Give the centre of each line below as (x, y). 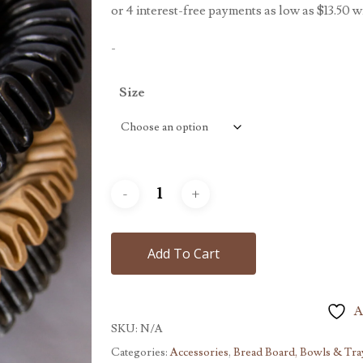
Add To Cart (183, 253)
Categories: (140, 352)
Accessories (199, 352)
